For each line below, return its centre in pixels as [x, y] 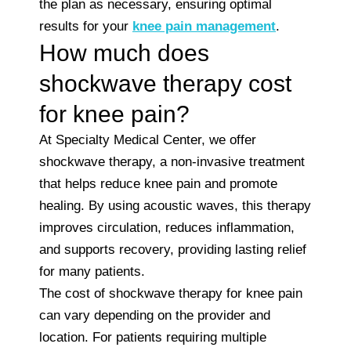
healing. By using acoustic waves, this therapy [175, 205]
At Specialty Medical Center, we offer [148, 139]
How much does [124, 52]
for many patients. [92, 271]
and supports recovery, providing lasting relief [173, 249]
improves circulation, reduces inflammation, [167, 227]
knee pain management [204, 26]
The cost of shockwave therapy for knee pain [171, 293]
